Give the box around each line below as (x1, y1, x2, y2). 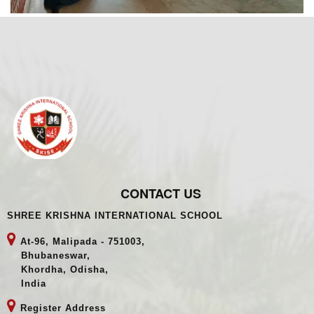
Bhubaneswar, (7, 287, 90, 299)
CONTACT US (120, 221, 201, 240)
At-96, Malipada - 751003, (17, 273, 145, 285)
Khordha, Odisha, (7, 301, 109, 313)
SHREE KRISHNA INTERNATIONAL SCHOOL (7, 247, 223, 259)
